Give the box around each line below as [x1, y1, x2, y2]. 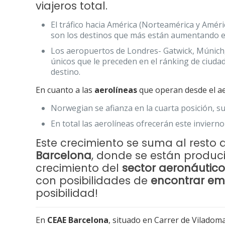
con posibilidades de [36, 173, 151, 188]
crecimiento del [36, 161, 123, 175]
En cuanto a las [36, 84, 95, 95]
